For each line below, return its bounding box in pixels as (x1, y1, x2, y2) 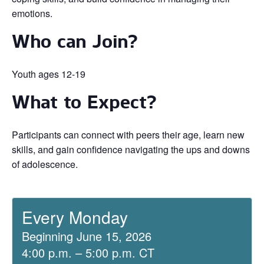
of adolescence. (12, 157, 78, 171)
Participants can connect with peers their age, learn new (12, 128, 245, 141)
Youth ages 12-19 (12, 67, 85, 81)
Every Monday (22, 205, 128, 229)
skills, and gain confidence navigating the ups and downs (12, 143, 250, 156)
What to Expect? (12, 91, 157, 113)
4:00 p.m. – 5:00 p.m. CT (22, 244, 154, 261)
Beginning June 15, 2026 (22, 227, 151, 245)
